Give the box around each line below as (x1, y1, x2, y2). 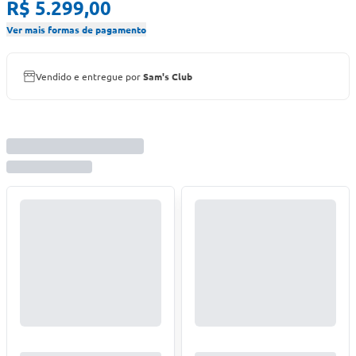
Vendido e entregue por (36, 70, 143, 83)
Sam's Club (143, 70, 192, 83)
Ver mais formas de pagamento (6, 23, 146, 36)
